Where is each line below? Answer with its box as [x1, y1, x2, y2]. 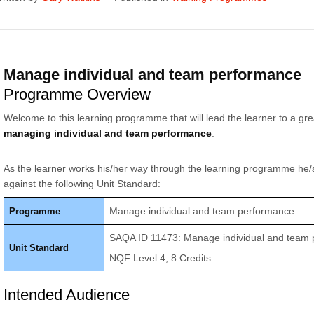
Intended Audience [3, 286, 130, 303]
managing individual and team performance [3, 128, 212, 139]
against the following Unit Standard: [3, 178, 161, 189]
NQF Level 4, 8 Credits [109, 252, 211, 264]
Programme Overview [3, 86, 151, 103]
